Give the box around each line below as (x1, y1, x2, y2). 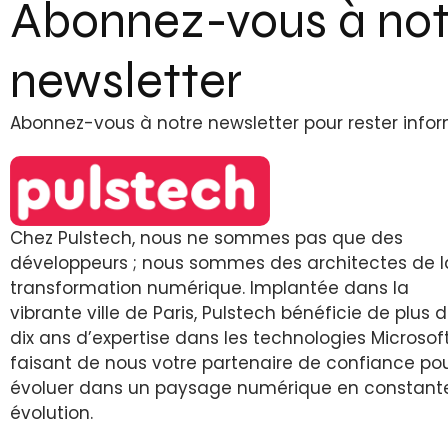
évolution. (10, 400, 93, 425)
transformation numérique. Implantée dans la (10, 275, 409, 300)
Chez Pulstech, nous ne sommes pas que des (10, 225, 403, 250)
